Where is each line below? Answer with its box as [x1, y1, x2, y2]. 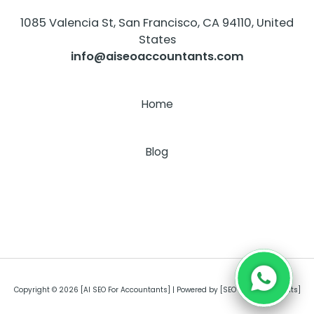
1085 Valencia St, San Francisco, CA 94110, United [20, 15, 294, 32]
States [138, 32, 176, 48]
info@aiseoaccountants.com [70, 48, 244, 65]
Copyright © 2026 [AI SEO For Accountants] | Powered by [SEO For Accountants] [13, 284, 301, 295]
